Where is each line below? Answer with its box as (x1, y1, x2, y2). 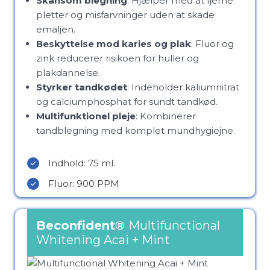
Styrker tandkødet (36, 81, 127, 93)
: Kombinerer (136, 110, 196, 122)
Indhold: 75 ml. (48, 157, 115, 169)
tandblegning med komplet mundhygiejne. (36, 125, 235, 136)
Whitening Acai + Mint (36, 233, 170, 247)
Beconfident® (36, 218, 128, 233)
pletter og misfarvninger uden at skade (36, 9, 215, 20)
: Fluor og (191, 38, 234, 49)
